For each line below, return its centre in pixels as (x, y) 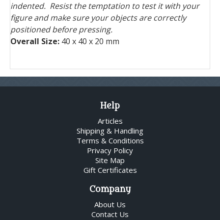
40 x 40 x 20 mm (89, 41)
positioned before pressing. (61, 30)
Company (110, 190)
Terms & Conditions (110, 141)
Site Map (110, 160)
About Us (110, 205)
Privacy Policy (110, 151)
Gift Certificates (110, 170)
